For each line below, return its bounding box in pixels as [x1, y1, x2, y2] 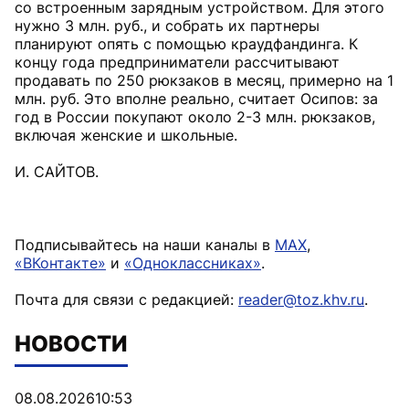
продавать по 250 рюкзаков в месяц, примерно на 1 [15, 71, 393, 89]
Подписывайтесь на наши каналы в [15, 236, 275, 254]
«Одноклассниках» [124, 254, 261, 272]
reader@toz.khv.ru [238, 290, 364, 309]
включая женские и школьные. [15, 126, 237, 144]
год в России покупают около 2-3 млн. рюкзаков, [15, 108, 375, 126]
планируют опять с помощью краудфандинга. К [15, 35, 358, 53]
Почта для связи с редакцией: [15, 290, 238, 309]
